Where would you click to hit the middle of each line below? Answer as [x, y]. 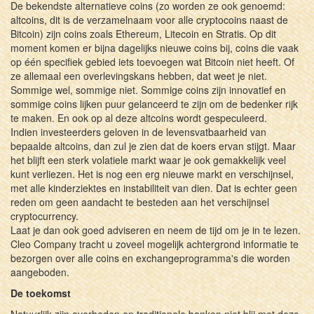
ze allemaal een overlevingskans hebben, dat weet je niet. [139, 75]
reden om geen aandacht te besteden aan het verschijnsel [140, 202]
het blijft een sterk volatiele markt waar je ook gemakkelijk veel [148, 159]
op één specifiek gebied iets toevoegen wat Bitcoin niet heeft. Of [152, 61]
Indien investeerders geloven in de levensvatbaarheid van [138, 131]
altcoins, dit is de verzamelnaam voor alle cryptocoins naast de [149, 19]
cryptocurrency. [45, 216]
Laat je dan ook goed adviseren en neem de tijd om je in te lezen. [156, 230]
